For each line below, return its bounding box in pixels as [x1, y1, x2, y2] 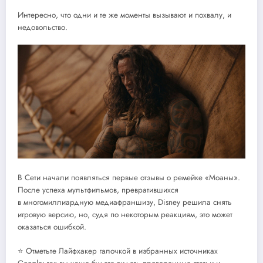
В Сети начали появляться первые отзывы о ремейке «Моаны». [18, 172, 240, 184]
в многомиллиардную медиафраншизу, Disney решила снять [18, 197, 232, 208]
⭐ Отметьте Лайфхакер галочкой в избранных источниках [18, 245, 218, 257]
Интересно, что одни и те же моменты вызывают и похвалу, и [18, 9, 231, 21]
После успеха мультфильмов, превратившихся [18, 184, 178, 196]
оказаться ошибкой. [18, 221, 86, 233]
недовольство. [18, 21, 68, 33]
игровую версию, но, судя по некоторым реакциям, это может [18, 209, 232, 221]
